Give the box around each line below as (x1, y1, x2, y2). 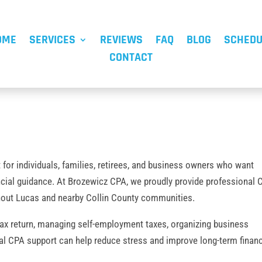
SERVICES (29, 32, 75, 47)
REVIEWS (99, 32, 143, 47)
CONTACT (109, 49, 153, 65)
